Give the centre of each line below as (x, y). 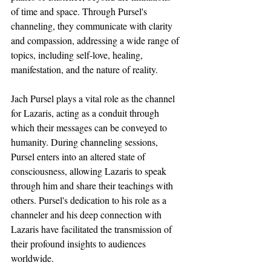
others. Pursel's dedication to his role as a (90, 200)
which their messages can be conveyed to (90, 127)
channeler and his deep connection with (87, 214)
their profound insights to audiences (80, 243)
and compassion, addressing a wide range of (96, 40)
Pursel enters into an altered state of (79, 156)
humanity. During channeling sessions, (86, 142)
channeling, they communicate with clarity (93, 25)
